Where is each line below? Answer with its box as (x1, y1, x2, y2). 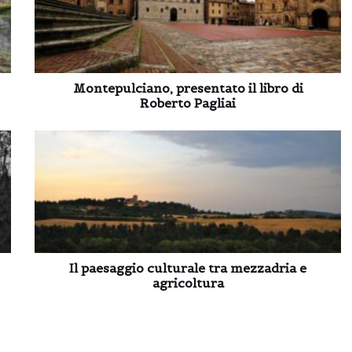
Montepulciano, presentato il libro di (72, 80, 303, 96)
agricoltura (152, 275, 224, 291)
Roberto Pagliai (140, 95, 236, 111)
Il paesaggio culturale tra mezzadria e (69, 260, 306, 276)
